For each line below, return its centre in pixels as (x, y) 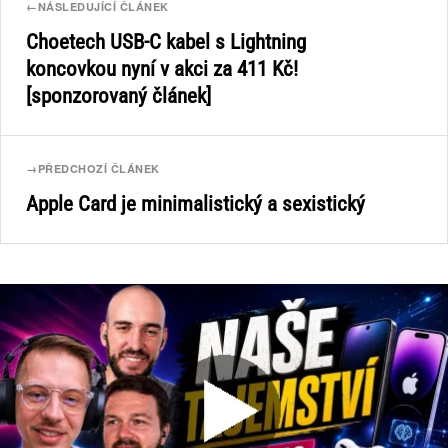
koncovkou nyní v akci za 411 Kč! (162, 69)
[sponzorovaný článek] (118, 96)
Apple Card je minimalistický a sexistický (195, 204)
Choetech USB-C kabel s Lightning (166, 42)
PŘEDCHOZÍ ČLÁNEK (98, 168)
